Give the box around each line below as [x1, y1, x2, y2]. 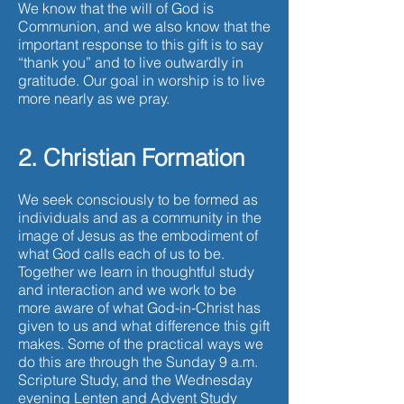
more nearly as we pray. [18, 89, 170, 107]
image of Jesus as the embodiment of [18, 226, 258, 244]
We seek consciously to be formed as [18, 190, 258, 208]
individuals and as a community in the [18, 208, 262, 226]
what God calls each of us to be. [18, 244, 225, 262]
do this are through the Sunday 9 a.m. [18, 353, 258, 371]
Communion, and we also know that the [18, 17, 271, 35]
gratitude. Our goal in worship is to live [18, 71, 265, 89]
